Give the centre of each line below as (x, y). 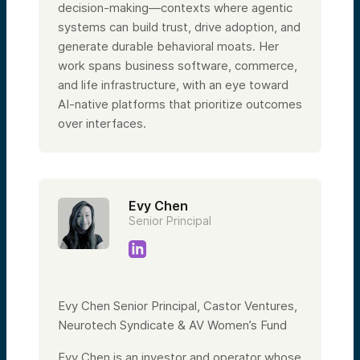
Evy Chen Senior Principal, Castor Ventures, (178, 305)
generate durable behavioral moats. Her (168, 46)
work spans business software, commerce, (178, 65)
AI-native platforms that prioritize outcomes (180, 104)
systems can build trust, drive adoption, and (179, 27)
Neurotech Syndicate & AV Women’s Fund (172, 325)
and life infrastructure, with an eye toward (173, 84)
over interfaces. (102, 123)
